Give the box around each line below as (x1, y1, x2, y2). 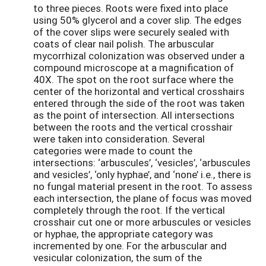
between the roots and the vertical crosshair (33, 119, 233, 134)
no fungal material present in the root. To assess (33, 179, 252, 193)
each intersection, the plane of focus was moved (33, 191, 252, 205)
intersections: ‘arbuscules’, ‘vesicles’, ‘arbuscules (33, 155, 251, 169)
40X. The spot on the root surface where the (33, 72, 233, 86)
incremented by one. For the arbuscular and (33, 238, 227, 252)
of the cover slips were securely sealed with (33, 24, 229, 39)
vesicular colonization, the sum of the (33, 250, 202, 264)
